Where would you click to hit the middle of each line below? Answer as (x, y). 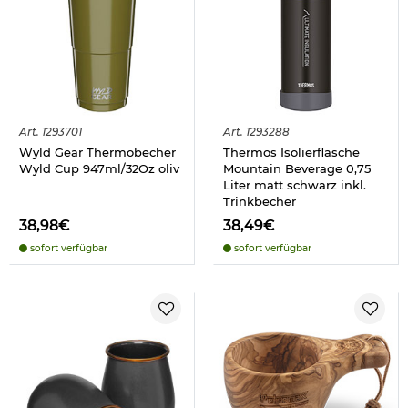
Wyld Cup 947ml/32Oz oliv (99, 168)
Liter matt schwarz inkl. (295, 184)
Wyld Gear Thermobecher (97, 152)
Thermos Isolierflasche (291, 152)
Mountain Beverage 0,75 (297, 168)
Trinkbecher (260, 201)
